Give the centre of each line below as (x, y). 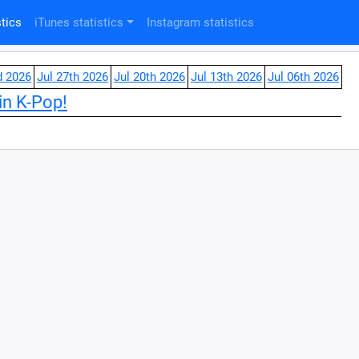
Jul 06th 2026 (303, 77)
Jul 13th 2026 (226, 77)
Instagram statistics (200, 22)
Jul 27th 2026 (73, 77)
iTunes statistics (79, 22)
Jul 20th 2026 (149, 77)
